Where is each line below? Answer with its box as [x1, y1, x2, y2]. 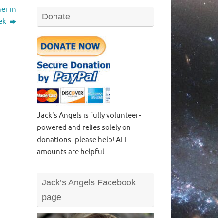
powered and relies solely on [37, 123, 131, 132]
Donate [42, 12, 70, 21]
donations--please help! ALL [37, 135, 128, 145]
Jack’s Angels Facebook [42, 178, 136, 187]
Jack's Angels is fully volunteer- [37, 111, 141, 120]
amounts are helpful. [37, 147, 106, 157]
